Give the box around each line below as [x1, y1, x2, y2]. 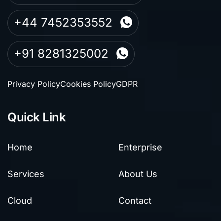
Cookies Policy [60, 78, 116, 89]
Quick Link [7, 110, 66, 124]
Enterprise [118, 142, 162, 152]
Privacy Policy [7, 78, 60, 89]
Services [7, 168, 44, 179]
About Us [118, 168, 157, 179]
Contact [118, 195, 151, 206]
